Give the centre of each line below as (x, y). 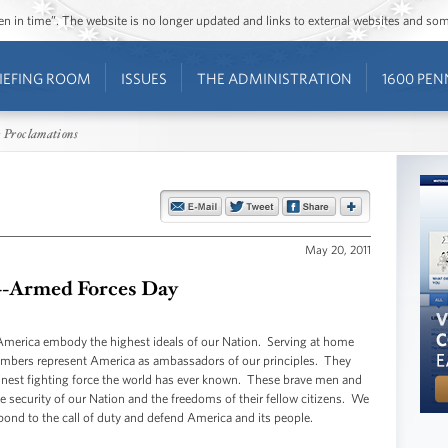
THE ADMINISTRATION (274, 78)
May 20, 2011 (338, 248)
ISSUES (143, 78)
